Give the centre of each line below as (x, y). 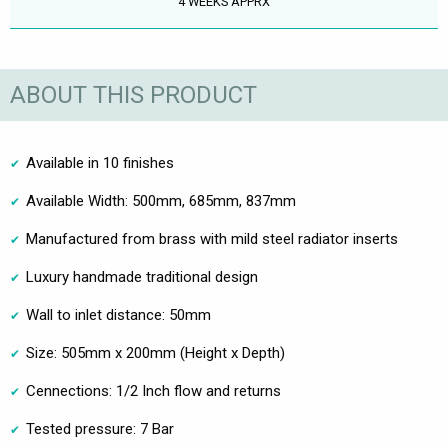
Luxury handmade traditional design (142, 277)
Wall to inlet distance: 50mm (118, 315)
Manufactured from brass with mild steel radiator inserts (212, 239)
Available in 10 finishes (100, 163)
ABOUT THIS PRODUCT (133, 94)
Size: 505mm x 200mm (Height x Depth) (155, 353)
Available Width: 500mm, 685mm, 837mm (161, 201)
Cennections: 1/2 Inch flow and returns (153, 391)
